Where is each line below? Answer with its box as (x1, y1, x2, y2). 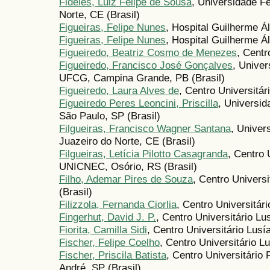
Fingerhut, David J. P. (59, 211, 156, 224)
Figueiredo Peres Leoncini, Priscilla (59, 97, 218, 110)
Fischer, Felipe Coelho (59, 236, 160, 249)
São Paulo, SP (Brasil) (59, 110, 160, 122)
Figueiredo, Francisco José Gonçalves (59, 59, 233, 72)
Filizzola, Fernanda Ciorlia (59, 198, 177, 211)
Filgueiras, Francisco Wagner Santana (59, 122, 231, 135)
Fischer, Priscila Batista (59, 249, 166, 262)
